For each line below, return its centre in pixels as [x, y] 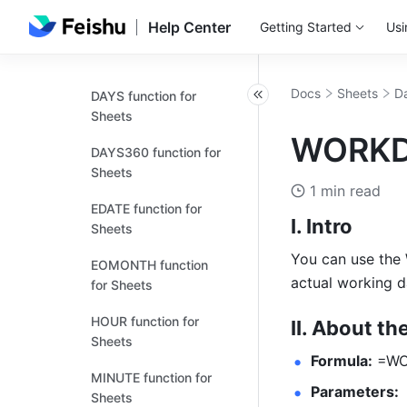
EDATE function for [146, 208]
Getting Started [305, 27]
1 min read [345, 191]
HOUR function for [145, 321]
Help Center [189, 27]
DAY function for [139, 40]
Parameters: [355, 392]
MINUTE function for [151, 377]
